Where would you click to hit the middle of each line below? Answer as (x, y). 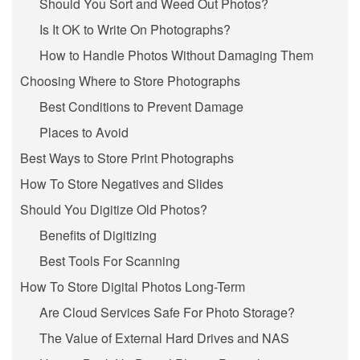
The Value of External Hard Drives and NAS (164, 337)
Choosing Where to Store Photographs (130, 80)
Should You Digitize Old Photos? (114, 209)
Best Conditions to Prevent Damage (141, 106)
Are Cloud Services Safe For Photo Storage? (167, 312)
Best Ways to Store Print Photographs (127, 157)
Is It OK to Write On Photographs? (135, 29)
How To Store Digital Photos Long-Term (133, 286)
